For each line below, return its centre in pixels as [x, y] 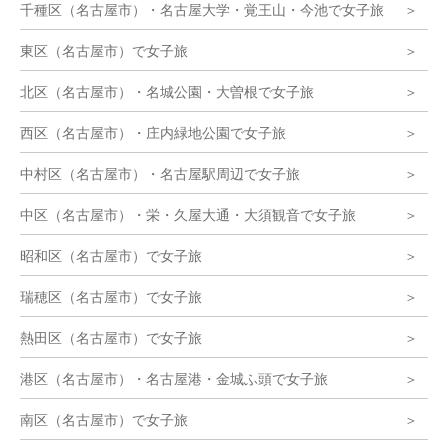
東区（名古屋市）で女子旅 [104, 50]
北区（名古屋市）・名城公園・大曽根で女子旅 [167, 91]
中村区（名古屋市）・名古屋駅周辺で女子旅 [160, 173]
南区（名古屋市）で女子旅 [104, 419]
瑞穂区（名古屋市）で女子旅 [111, 296]
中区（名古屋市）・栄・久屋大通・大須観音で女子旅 [188, 214]
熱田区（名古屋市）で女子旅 [111, 337]
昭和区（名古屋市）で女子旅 [111, 255]
